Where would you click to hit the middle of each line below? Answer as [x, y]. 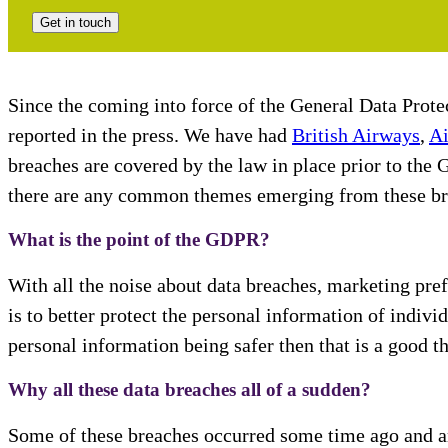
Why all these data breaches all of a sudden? [189, 390]
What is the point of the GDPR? [139, 240]
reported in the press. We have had [150, 135]
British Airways [356, 135]
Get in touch [75, 23]
